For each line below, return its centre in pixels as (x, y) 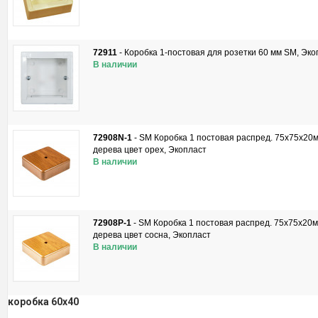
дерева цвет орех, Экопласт (150, 150)
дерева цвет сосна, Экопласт (152, 235)
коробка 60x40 (43, 302)
